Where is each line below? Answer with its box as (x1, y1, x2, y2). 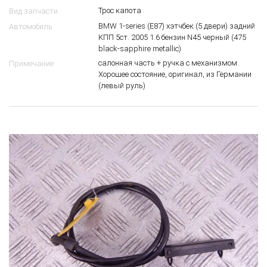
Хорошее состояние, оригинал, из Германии (98, 69, 252, 79)
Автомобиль (9, 21, 52, 31)
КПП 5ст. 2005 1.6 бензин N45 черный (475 (98, 32, 246, 42)
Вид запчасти (9, 6, 58, 15)
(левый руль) (98, 80, 145, 90)
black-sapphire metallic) (98, 44, 181, 53)
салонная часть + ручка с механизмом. (98, 58, 239, 67)
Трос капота (98, 5, 141, 15)
